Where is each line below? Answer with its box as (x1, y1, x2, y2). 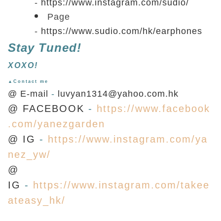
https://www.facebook (97, 103, 210, 114)
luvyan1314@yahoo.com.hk (58, 89, 179, 99)
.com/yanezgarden (8, 118, 105, 129)
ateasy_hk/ (8, 195, 66, 206)
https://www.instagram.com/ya (48, 134, 208, 145)
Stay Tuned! (8, 41, 81, 54)
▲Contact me (8, 79, 48, 84)
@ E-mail (8, 89, 48, 99)
